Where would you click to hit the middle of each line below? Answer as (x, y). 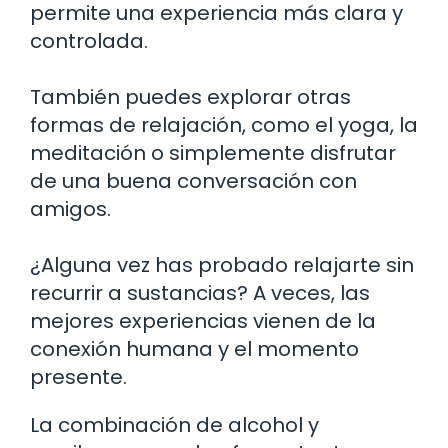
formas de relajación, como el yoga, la (224, 124)
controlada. (89, 40)
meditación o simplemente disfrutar (213, 152)
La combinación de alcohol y (174, 424)
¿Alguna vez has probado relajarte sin (222, 264)
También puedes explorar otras (190, 96)
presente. (78, 376)
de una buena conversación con (193, 180)
